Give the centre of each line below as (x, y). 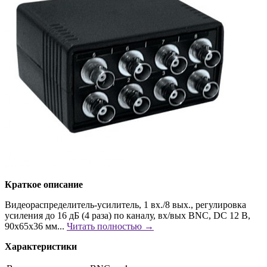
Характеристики (41, 246)
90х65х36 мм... (36, 226)
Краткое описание (44, 184)
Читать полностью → (110, 226)
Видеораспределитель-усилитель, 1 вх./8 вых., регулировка (125, 204)
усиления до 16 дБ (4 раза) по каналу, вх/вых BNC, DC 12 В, (128, 215)
